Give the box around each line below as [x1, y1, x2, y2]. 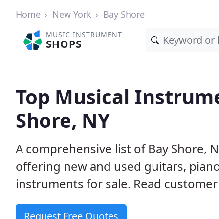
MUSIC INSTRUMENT [46, 30, 123, 39]
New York [52, 8, 91, 20]
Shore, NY [16, 107, 110, 133]
